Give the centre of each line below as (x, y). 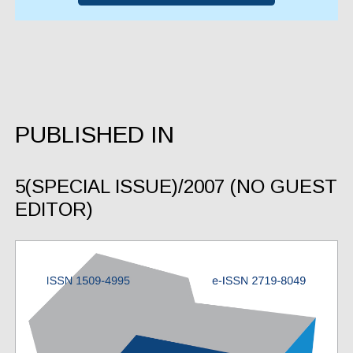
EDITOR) (54, 210)
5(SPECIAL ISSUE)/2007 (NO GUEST (176, 187)
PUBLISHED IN (94, 135)
